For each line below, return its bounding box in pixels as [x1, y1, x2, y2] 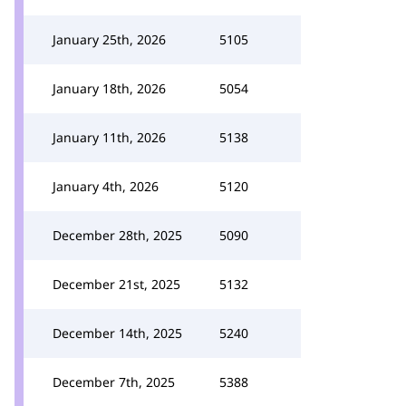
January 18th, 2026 [53, 80, 166, 97]
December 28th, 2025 [53, 227, 182, 244]
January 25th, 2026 [53, 31, 166, 48]
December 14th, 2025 [53, 324, 182, 342]
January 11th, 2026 [53, 129, 166, 146]
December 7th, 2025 [53, 373, 175, 391]
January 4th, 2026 [53, 178, 159, 195]
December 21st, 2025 [53, 275, 180, 293]
